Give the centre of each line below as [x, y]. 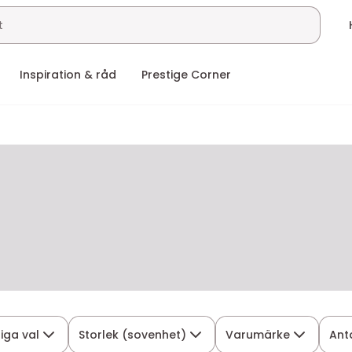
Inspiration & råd [68, 75]
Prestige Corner [186, 75]
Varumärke [258, 334]
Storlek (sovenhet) [133, 334]
